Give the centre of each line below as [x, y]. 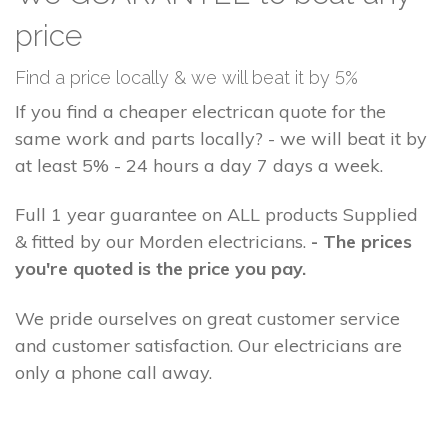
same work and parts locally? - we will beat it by [221, 138]
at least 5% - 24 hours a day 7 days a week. [199, 165]
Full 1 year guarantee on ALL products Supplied [216, 215]
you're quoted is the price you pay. [160, 269]
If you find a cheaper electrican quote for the [200, 111]
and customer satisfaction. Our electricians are [208, 345]
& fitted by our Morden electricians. [163, 242]
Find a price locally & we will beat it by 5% [186, 77]
